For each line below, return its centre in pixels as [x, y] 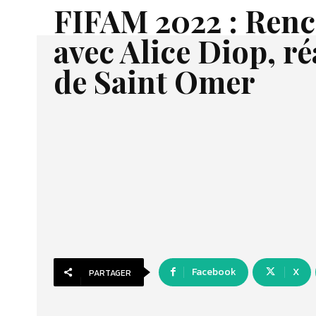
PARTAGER [110, 273]
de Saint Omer [154, 81]
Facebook [214, 272]
